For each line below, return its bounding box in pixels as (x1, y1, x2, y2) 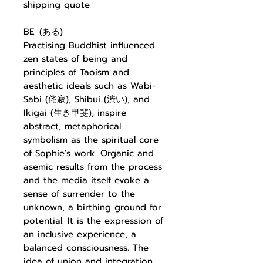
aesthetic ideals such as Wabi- (23, 79, 156, 92)
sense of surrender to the (23, 187, 135, 200)
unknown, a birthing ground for (23, 201, 161, 214)
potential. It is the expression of (23, 214, 163, 227)
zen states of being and (23, 52, 127, 65)
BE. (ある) (23, 25, 63, 38)
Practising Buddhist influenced (23, 39, 155, 52)
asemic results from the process (23, 160, 162, 173)
